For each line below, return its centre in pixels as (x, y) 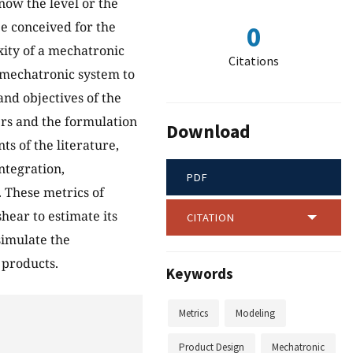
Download (208, 132)
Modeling (255, 314)
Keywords (200, 274)
